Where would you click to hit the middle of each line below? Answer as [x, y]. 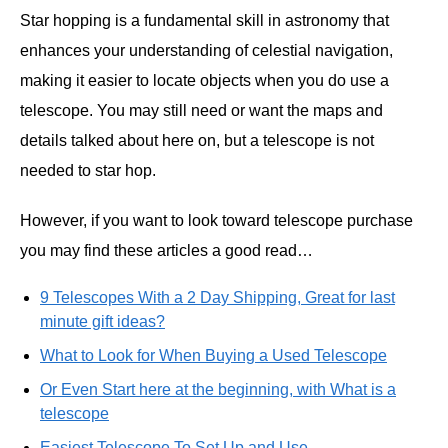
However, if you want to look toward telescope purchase [216, 220]
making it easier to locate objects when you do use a [204, 80]
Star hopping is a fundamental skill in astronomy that [204, 20]
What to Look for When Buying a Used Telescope [213, 355]
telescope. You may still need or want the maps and [201, 110]
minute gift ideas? [102, 321]
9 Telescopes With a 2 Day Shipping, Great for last [217, 297]
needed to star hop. [88, 170]
